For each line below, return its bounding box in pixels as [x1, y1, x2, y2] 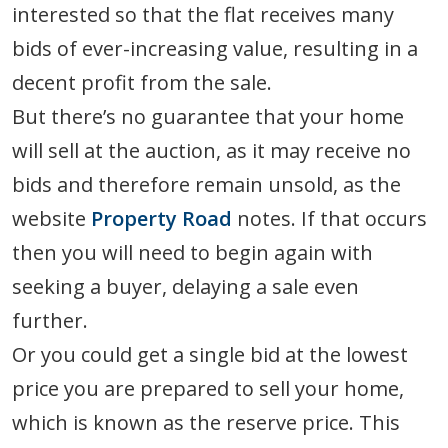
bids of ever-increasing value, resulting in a [12, 34, 418, 62]
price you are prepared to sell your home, [12, 374, 404, 402]
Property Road [91, 204, 232, 232]
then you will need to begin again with [12, 238, 373, 266]
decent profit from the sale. [12, 68, 272, 96]
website [12, 204, 91, 232]
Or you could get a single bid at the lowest [12, 340, 408, 368]
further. [12, 306, 88, 334]
